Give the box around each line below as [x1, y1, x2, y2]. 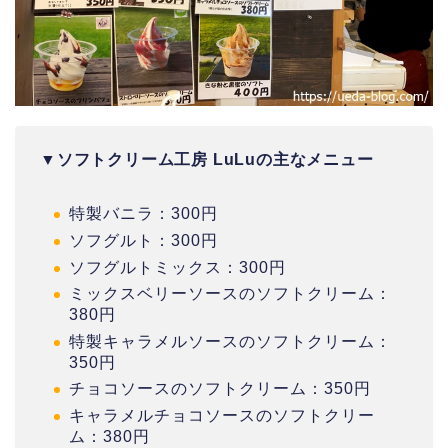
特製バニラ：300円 [69, 205, 218, 223]
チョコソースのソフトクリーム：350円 [69, 380, 371, 398]
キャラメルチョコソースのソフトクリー [69, 407, 375, 424]
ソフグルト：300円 [69, 232, 218, 250]
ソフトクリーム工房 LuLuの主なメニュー [56, 151, 374, 169]
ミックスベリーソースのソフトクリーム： [69, 285, 392, 303]
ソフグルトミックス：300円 [69, 258, 286, 276]
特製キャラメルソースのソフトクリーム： [69, 332, 392, 350]
